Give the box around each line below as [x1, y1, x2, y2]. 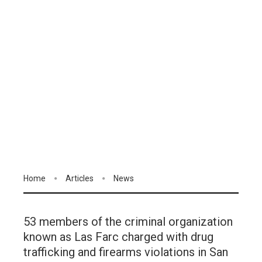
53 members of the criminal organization [23, 215, 233, 229]
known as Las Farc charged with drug [23, 230, 213, 244]
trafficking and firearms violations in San [23, 245, 228, 260]
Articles [65, 174, 94, 183]
